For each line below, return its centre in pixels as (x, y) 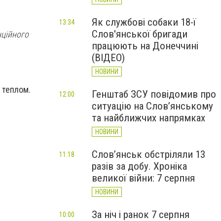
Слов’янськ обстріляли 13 (148, 154)
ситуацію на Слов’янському (152, 106)
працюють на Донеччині (145, 46)
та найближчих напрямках (148, 118)
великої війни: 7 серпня (143, 178)
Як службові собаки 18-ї (144, 22)
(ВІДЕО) (108, 58)
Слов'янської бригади (140, 34)
